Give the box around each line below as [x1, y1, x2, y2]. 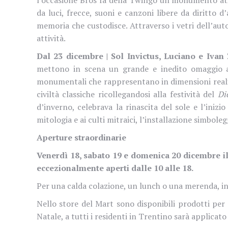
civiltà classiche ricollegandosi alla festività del [37, 88, 218, 100]
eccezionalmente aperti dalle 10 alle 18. [37, 162, 193, 174]
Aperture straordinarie [37, 131, 128, 143]
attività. [37, 32, 66, 44]
